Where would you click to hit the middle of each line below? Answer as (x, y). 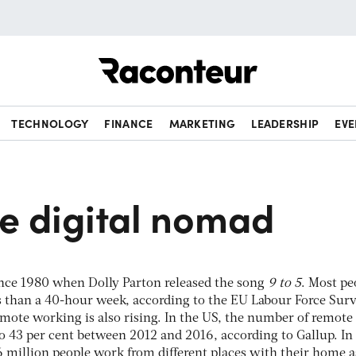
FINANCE (129, 123)
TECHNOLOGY (50, 123)
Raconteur (287, 58)
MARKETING (202, 123)
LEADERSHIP (285, 123)
